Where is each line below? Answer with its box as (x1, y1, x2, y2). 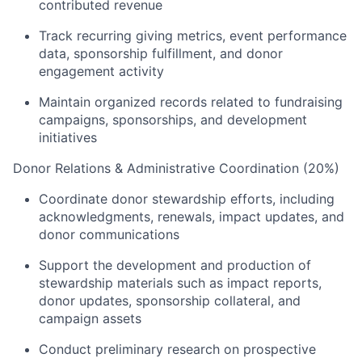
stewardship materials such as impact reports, (39, 274, 322, 291)
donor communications (39, 225, 179, 242)
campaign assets (39, 309, 141, 326)
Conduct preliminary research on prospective (39, 340, 316, 357)
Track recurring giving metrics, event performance (39, 27, 347, 44)
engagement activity (39, 62, 164, 79)
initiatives (39, 128, 97, 145)
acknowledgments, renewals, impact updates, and (39, 208, 344, 225)
